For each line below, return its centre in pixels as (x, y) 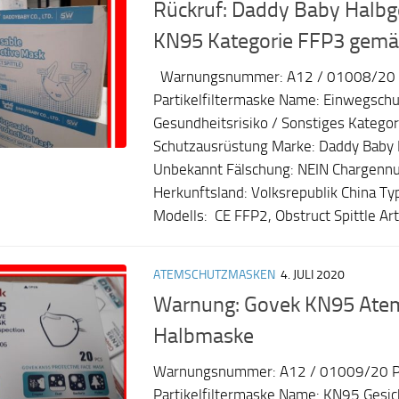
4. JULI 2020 (313, 275)
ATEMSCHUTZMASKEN (214, 275)
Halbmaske (204, 336)
